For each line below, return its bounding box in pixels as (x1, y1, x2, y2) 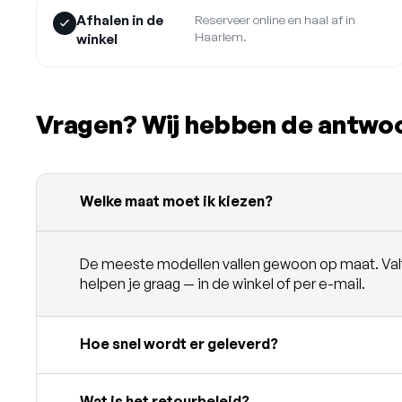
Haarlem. (194, 29, 247, 45)
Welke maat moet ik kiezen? (80, 192, 273, 211)
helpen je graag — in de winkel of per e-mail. (80, 275, 365, 293)
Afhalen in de (76, 12, 164, 30)
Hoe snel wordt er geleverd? (80, 335, 278, 354)
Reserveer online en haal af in (194, 12, 355, 28)
